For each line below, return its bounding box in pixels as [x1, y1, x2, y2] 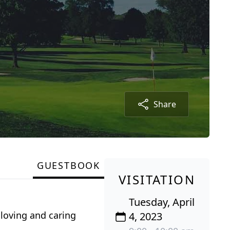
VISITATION [119, 170, 195, 188]
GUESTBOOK [36, 159, 100, 171]
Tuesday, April [128, 195, 195, 209]
